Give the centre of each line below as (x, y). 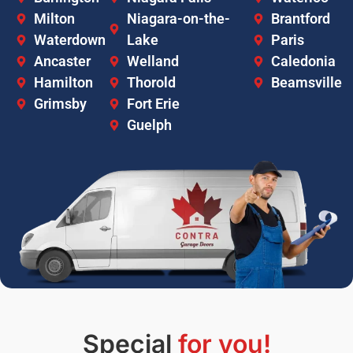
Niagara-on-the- (178, 19)
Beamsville (306, 83)
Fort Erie (153, 104)
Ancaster (62, 61)
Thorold (151, 83)
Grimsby (60, 104)
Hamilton (63, 83)
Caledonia (303, 61)
